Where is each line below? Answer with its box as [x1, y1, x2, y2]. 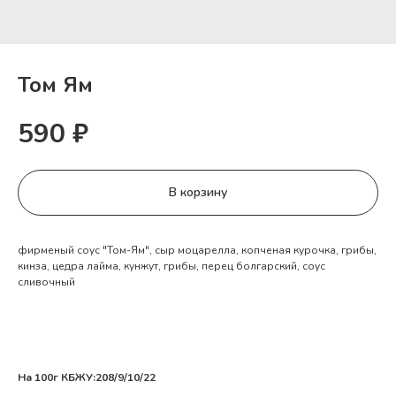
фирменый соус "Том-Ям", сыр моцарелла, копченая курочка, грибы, [18, 242, 377, 257]
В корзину [169, 184, 227, 202]
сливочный [18, 274, 75, 289]
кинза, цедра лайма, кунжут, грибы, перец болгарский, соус [18, 258, 325, 273]
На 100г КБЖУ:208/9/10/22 [18, 369, 156, 385]
